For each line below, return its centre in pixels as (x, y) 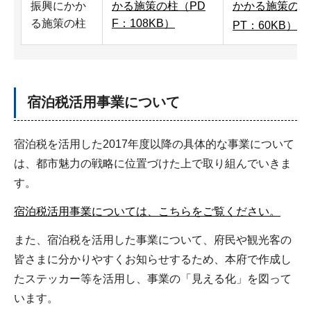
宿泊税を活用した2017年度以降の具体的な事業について (154, 144)
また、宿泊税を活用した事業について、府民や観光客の (153, 239)
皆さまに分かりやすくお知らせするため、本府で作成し (153, 259)
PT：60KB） (265, 26)
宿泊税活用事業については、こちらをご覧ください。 (147, 211)
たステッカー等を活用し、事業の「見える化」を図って (153, 278)
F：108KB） (143, 24)
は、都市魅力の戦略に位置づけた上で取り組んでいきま (153, 164)
